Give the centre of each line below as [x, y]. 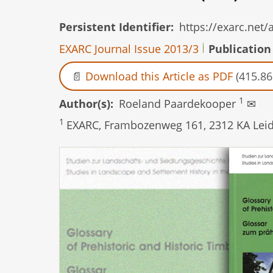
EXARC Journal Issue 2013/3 [129, 48]
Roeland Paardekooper [179, 104]
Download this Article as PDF [159, 76]
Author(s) [85, 104]
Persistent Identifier [115, 27]
